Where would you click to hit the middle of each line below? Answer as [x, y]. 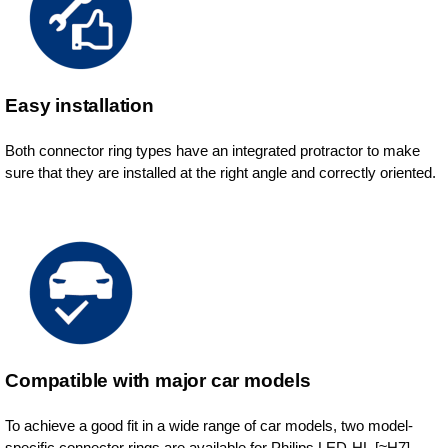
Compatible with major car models [158, 381]
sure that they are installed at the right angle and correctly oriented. [221, 173]
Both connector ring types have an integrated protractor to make [213, 151]
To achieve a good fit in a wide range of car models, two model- [209, 426]
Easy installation [79, 106]
